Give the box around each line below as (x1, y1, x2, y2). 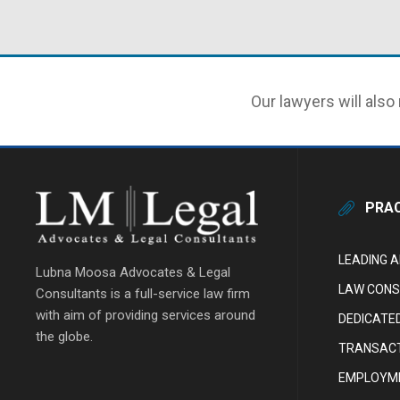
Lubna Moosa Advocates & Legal (36, 264, 230, 281)
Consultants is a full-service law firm (36, 286, 250, 303)
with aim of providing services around (36, 307, 255, 324)
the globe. (36, 329, 93, 346)
